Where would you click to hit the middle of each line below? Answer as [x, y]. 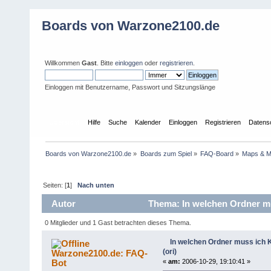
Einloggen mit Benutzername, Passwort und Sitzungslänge [130, 87]
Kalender [148, 122]
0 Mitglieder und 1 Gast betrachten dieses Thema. [118, 222]
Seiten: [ [55, 185]
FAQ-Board [217, 153]
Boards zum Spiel [166, 153]
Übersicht [65, 122]
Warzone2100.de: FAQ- [100, 253]
